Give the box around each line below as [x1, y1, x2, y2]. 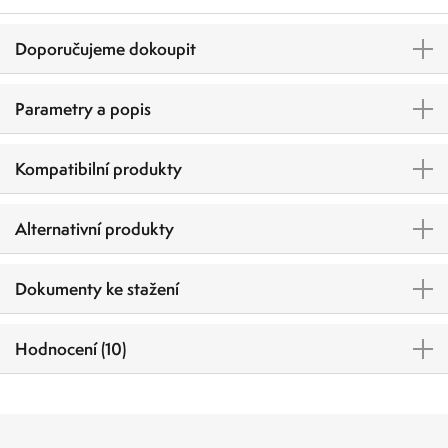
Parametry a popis [15, 97, 151, 121]
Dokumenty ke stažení [15, 277, 179, 301]
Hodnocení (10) [15, 337, 126, 361]
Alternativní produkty [15, 217, 174, 241]
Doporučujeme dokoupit [15, 37, 196, 61]
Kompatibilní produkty [15, 157, 182, 181]
